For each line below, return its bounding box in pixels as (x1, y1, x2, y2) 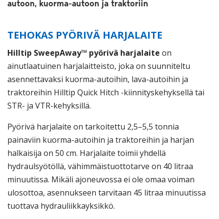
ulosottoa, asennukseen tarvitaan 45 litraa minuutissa (7, 187, 206, 198)
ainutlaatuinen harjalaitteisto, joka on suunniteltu (7, 61, 190, 71)
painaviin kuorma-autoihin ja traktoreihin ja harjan (7, 134, 194, 145)
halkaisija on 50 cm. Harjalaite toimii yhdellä (7, 148, 166, 158)
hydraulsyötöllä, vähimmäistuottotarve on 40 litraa (7, 161, 193, 172)
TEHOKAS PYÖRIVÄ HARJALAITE (7, 28, 162, 42)
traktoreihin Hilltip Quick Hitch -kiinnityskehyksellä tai (7, 87, 204, 98)
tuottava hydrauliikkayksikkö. (7, 200, 115, 211)
